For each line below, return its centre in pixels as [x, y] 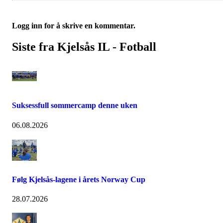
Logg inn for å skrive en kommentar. [74, 26]
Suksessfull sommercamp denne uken [75, 106]
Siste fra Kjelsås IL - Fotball [84, 47]
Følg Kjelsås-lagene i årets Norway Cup [79, 179]
